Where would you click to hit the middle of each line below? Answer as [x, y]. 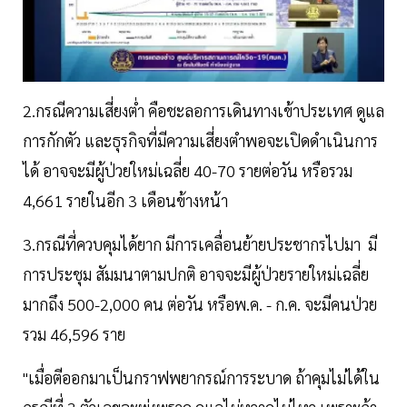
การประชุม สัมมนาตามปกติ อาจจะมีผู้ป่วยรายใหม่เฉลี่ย [196, 274]
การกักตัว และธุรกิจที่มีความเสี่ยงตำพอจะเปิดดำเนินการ [200, 141]
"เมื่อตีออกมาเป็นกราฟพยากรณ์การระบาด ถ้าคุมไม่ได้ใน [201, 378]
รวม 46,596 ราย [78, 334]
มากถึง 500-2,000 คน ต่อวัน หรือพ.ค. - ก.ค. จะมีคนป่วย [200, 304]
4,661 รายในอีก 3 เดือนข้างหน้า [127, 201]
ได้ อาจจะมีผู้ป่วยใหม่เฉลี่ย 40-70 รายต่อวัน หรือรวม [188, 171]
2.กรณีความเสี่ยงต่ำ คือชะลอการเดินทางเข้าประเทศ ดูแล [203, 111]
